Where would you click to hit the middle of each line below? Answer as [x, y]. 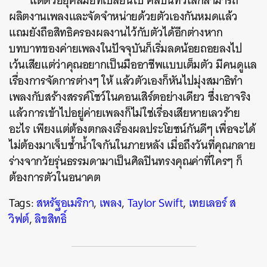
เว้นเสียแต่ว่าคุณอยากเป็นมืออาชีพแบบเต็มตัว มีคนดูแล [133, 65]
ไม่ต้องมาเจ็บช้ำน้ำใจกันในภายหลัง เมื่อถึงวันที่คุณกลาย [132, 145]
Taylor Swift [155, 203]
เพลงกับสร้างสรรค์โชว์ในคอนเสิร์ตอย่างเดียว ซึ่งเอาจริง [130, 97]
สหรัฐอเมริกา [65, 203]
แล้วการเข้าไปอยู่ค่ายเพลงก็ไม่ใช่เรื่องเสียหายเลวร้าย [125, 113]
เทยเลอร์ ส [212, 203]
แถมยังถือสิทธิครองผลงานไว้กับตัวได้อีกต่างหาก [116, 32]
